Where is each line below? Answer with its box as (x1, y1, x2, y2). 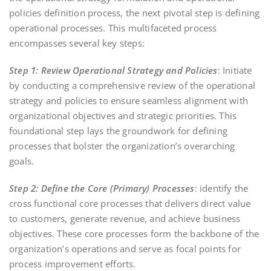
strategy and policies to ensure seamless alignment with (9, 94, 249, 106)
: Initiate (217, 64, 252, 76)
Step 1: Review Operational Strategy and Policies (9, 64, 218, 76)
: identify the (194, 181, 249, 194)
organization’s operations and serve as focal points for (9, 242, 241, 255)
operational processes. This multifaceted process (9, 21, 217, 34)
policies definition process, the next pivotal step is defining (9, 6, 260, 19)
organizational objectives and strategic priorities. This (9, 109, 237, 122)
